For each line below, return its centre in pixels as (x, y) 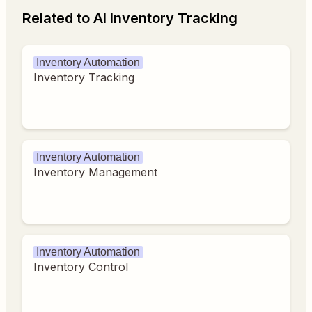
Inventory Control (81, 266)
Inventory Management (95, 172)
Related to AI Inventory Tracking (130, 18)
